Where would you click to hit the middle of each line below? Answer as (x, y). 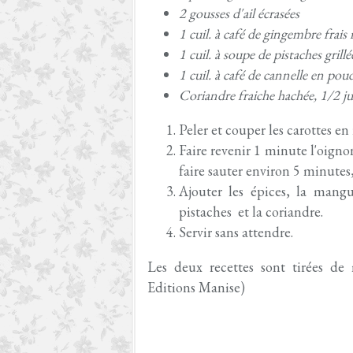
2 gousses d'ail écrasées (239, 13)
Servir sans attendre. (236, 232)
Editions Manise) (196, 287)
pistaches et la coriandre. (251, 212)
